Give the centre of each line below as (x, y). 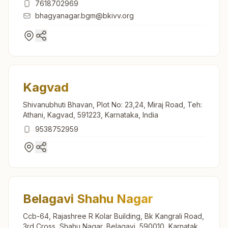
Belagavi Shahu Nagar (88, 198)
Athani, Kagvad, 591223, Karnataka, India (91, 115)
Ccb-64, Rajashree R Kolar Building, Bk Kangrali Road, (113, 216)
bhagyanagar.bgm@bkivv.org (84, 15)
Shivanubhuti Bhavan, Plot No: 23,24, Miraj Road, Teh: (112, 104)
